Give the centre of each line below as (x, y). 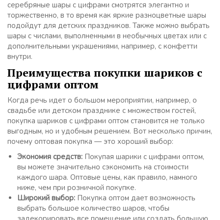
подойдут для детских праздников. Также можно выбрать (109, 25)
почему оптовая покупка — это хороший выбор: (90, 141)
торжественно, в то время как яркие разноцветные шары (107, 15)
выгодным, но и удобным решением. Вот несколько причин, (110, 131)
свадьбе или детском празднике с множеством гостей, (102, 110)
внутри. (20, 56)
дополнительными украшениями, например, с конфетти (102, 46)
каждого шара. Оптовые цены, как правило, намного (107, 177)
